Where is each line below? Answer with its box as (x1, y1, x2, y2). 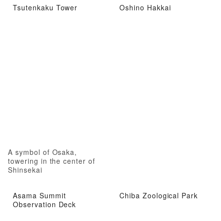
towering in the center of (8, 155, 96, 166)
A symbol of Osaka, (8, 147, 77, 157)
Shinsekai (8, 164, 42, 175)
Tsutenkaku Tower (13, 2, 78, 12)
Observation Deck (13, 199, 76, 210)
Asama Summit (13, 190, 66, 201)
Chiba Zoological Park (119, 190, 198, 201)
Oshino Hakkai (119, 2, 171, 12)
